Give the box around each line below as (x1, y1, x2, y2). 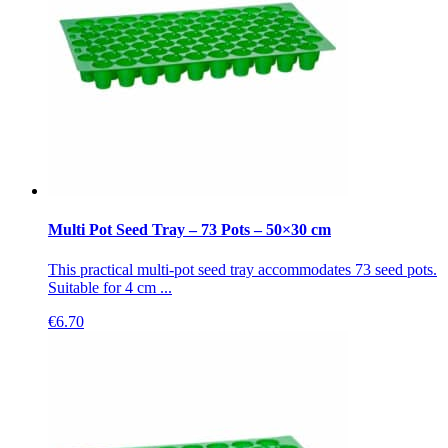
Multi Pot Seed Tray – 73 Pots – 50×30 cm (48, 221, 331, 239)
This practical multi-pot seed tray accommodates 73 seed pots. (48, 260, 437, 278)
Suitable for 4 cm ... (48, 278, 172, 296)
